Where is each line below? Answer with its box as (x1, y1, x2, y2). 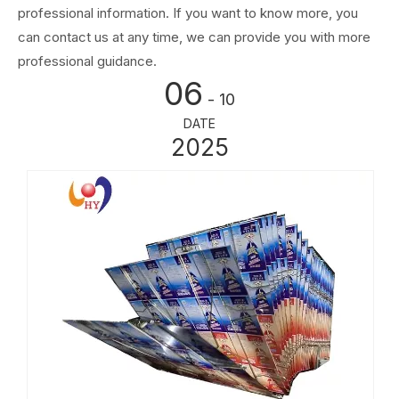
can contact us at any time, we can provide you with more (18, 28, 370, 46)
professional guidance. (18, 53, 157, 70)
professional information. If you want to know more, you (18, 4, 358, 22)
